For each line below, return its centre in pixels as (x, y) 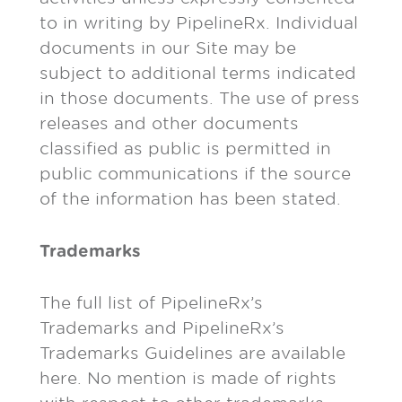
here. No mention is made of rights (188, 378)
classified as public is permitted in (185, 149)
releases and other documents (169, 123)
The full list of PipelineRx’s (151, 303)
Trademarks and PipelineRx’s (162, 328)
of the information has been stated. (190, 199)
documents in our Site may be (168, 48)
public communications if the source (195, 174)
